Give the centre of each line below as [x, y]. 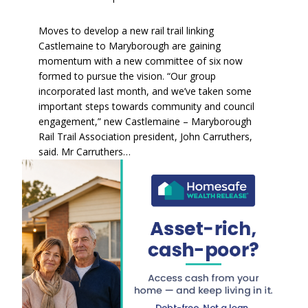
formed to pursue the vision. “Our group [127, 76]
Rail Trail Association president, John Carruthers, [145, 136]
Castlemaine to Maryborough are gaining [130, 45]
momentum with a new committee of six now [141, 60]
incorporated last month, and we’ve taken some [145, 91]
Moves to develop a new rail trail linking [126, 30]
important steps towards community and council [146, 106]
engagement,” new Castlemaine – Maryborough [145, 121]
